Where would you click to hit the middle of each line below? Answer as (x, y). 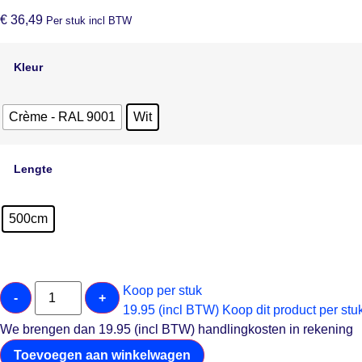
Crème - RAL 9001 (62, 116)
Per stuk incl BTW (87, 21)
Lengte (33, 168)
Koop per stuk (163, 290)
